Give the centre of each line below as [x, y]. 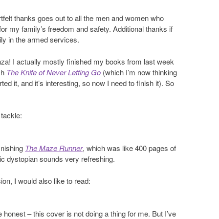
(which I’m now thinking [139, 72]
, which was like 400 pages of [129, 148]
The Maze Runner [54, 148]
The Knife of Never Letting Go [54, 72]
